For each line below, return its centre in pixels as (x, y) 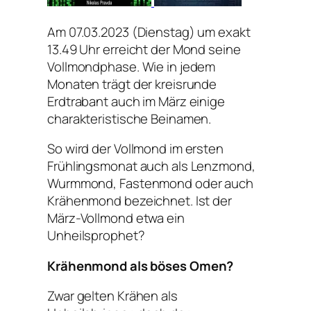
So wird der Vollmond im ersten (135, 149)
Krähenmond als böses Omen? (141, 266)
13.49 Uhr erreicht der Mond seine (144, 49)
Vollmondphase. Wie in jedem (132, 66)
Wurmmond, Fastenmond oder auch (150, 184)
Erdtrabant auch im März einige (136, 101)
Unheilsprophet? (96, 236)
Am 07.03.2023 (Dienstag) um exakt (149, 32)
